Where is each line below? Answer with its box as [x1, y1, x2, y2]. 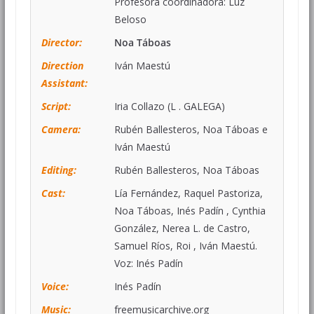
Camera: [41, 122, 81, 136]
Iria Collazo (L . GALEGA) [114, 99, 225, 113]
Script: [41, 99, 71, 113]
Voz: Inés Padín [114, 256, 183, 270]
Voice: [41, 279, 69, 293]
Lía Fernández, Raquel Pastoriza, [114, 186, 263, 200]
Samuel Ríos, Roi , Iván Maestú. [114, 238, 257, 252]
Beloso [114, 12, 146, 26]
